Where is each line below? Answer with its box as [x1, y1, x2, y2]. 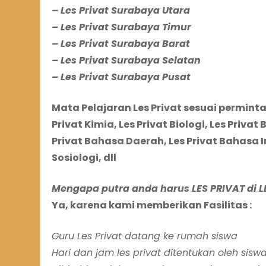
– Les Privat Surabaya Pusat [52, 70, 191, 84]
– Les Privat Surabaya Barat [52, 37, 190, 51]
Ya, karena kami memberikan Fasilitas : [52, 198, 252, 213]
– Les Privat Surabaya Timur [52, 20, 191, 34]
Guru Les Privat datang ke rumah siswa [52, 229, 237, 243]
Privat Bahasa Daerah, [52, 134, 167, 148]
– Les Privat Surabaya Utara [52, 4, 190, 18]
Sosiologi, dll [52, 151, 116, 165]
